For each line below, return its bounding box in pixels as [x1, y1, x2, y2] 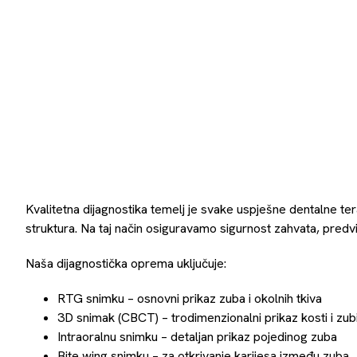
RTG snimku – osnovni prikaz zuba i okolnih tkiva [57, 290, 322, 307]
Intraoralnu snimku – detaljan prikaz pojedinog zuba [57, 328, 337, 345]
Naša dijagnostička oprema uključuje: [25, 255, 226, 272]
